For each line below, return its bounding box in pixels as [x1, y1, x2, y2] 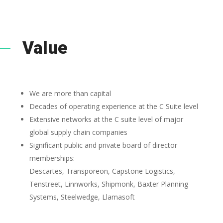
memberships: [29, 153, 75, 163]
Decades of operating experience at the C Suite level [29, 101, 198, 111]
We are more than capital [29, 88, 111, 98]
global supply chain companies [29, 127, 127, 137]
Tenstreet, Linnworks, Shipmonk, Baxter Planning [29, 179, 188, 189]
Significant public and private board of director [29, 140, 177, 150]
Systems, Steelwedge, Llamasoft [29, 192, 135, 202]
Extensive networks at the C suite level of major [29, 114, 183, 124]
